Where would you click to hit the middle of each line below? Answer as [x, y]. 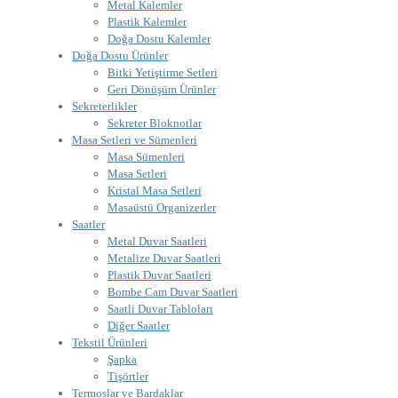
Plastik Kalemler [147, 22]
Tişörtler [128, 376]
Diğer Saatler [139, 326]
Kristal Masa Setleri [155, 191]
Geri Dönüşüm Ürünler [162, 89]
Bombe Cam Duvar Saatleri [173, 292]
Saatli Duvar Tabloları [160, 309]
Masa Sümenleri [146, 157]
